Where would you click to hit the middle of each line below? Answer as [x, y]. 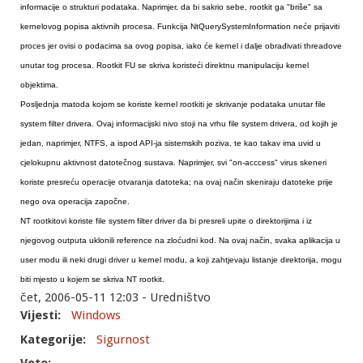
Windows [96, 316]
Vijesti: [42, 316]
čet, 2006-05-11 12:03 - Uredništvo [115, 298]
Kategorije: [55, 339]
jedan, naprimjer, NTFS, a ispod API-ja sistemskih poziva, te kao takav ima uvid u [171, 143]
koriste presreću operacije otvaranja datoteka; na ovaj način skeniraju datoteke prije [177, 182]
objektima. [39, 85]
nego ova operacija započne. [75, 202]
